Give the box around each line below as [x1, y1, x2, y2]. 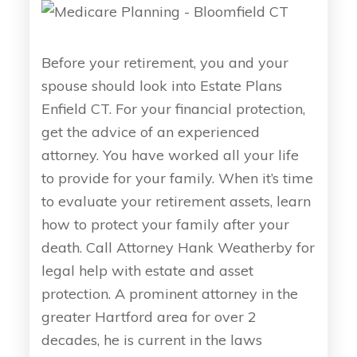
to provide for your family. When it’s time [41, 168, 314, 187]
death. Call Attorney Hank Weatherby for [41, 237, 316, 257]
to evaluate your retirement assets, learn [41, 191, 312, 210]
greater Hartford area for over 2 [41, 307, 257, 326]
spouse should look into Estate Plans [41, 76, 283, 95]
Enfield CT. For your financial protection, [41, 99, 306, 118]
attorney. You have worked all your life [41, 145, 300, 164]
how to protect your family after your [41, 214, 290, 233]
